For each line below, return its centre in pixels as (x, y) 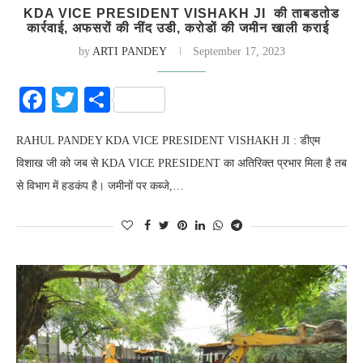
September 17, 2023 (239, 51)
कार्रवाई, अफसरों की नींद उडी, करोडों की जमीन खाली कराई (181, 28)
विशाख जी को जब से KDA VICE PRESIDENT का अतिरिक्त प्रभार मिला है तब (181, 163)
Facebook (96, 100)
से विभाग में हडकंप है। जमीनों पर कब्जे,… (100, 186)
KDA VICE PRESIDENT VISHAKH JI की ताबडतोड (181, 13)
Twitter (115, 100)
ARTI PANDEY (129, 51)
